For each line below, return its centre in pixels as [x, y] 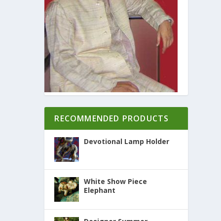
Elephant [100, 190]
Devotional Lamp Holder [127, 142]
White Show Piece [116, 182]
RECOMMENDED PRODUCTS [112, 119]
